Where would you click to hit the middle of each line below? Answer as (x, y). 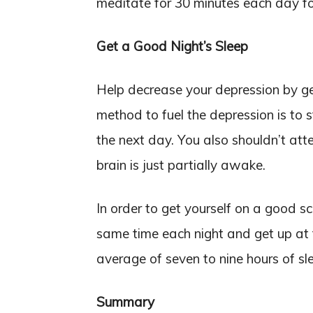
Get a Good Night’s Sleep (172, 46)
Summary (125, 302)
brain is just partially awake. (181, 165)
